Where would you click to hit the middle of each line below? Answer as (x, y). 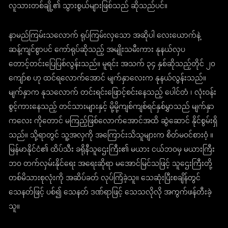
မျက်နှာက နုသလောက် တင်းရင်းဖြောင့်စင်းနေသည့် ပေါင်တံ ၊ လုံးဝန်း (113, 93)
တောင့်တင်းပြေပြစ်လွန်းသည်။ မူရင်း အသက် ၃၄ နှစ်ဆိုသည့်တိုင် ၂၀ (112, 65)
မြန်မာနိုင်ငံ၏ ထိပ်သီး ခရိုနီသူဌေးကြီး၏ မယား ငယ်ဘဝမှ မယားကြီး (112, 150)
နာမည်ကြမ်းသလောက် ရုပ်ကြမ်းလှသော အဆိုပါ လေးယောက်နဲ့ (105, 36)
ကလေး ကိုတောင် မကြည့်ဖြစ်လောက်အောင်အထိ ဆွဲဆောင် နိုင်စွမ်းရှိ (113, 122)
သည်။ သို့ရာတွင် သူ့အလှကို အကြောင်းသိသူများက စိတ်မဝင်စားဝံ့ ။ (111, 136)
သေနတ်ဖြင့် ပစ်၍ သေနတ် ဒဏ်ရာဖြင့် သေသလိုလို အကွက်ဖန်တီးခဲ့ (110, 193)
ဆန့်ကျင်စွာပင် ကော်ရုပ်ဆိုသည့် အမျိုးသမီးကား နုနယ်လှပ (97, 50)
